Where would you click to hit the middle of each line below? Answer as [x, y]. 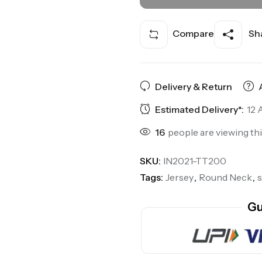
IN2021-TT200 [195, 161]
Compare [193, 34]
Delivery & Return [194, 86]
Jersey [180, 177]
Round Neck [225, 177]
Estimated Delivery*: [199, 109]
